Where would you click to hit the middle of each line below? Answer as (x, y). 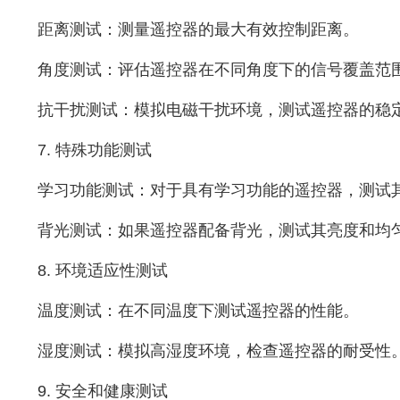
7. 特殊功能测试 (94, 150)
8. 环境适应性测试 (102, 270)
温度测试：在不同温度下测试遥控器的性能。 (198, 310)
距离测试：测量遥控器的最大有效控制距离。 (198, 29)
